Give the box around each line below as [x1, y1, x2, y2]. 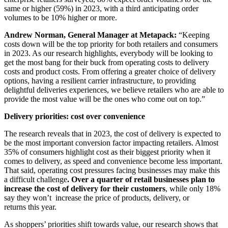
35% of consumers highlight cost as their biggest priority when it [4, 147, 210, 156]
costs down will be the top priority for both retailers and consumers [4, 39, 218, 48]
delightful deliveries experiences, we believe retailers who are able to [4, 85, 224, 94]
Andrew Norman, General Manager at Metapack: [4, 30, 177, 39]
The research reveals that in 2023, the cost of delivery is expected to [4, 129, 221, 138]
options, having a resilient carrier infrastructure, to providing [4, 76, 196, 85]
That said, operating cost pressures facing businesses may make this [4, 165, 220, 175]
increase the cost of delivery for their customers [4, 184, 165, 193]
